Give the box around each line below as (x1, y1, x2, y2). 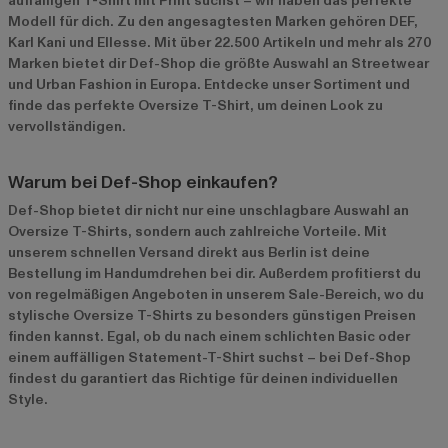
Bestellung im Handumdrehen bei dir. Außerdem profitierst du (8, 263, 421, 283)
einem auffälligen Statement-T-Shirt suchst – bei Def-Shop (8, 347, 411, 367)
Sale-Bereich (288, 284, 377, 304)
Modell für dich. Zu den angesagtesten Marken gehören (8, 11, 389, 31)
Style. (8, 389, 48, 409)
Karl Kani (8, 32, 66, 52)
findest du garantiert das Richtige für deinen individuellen (8, 368, 398, 388)
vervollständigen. (8, 116, 126, 136)
